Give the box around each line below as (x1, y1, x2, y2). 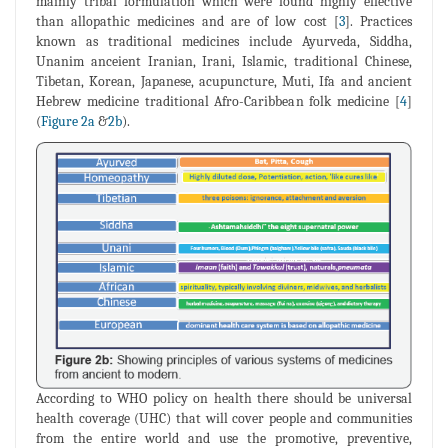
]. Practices (344, 13, 413, 30)
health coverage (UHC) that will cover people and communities (36, 409, 412, 427)
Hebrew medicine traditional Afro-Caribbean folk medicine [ (36, 93, 400, 110)
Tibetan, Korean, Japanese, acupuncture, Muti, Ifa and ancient (36, 73, 412, 90)
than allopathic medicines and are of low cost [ (36, 13, 339, 30)
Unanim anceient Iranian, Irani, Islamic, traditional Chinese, (36, 53, 412, 70)
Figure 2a (41, 113, 95, 130)
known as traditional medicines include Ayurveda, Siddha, (36, 33, 412, 50)
